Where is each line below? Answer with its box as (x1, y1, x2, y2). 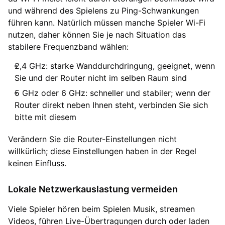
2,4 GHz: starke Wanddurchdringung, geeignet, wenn (15, 60, 215, 71)
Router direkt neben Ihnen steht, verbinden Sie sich (15, 99, 208, 110)
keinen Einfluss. (8, 158, 66, 168)
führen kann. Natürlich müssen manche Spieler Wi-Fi (8, 17, 205, 28)
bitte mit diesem (15, 111, 76, 122)
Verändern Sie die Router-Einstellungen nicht (8, 134, 177, 144)
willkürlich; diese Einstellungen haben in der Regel (8, 146, 196, 156)
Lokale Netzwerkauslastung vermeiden (8, 183, 178, 194)
